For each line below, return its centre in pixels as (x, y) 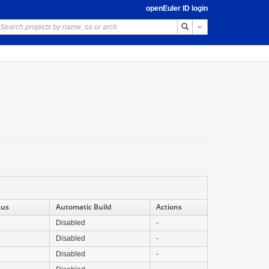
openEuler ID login (177, 8)
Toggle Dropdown (232, 26)
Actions (169, 207)
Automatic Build (83, 207)
